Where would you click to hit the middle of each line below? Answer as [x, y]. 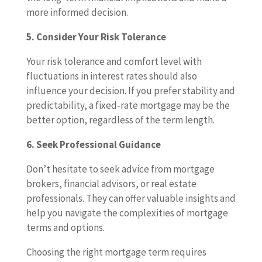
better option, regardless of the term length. [120, 120]
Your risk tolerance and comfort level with [114, 62]
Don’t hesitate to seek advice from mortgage [120, 169]
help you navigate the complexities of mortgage [127, 213]
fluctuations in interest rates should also [111, 76]
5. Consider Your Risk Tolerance [96, 37]
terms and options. [65, 228]
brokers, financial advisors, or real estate [111, 184]
